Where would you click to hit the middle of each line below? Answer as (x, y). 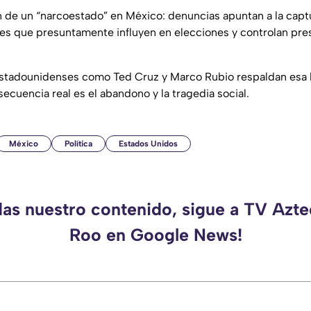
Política (78, 143)
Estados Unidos (148, 143)
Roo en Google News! (155, 234)
